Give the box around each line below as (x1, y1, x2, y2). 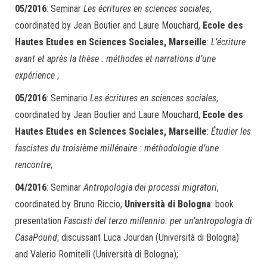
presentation (15, 215, 64, 226)
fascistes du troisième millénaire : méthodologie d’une (15, 142, 219, 154)
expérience (15, 70, 57, 81)
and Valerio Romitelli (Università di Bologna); (15, 249, 178, 260)
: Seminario (46, 92, 90, 104)
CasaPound (15, 232, 57, 243)
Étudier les (211, 126, 251, 137)
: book (211, 198, 234, 210)
